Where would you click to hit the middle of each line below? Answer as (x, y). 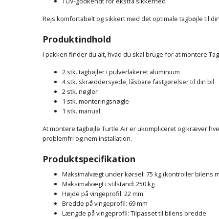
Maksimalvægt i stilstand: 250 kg (108, 184)
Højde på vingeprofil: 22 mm (103, 193)
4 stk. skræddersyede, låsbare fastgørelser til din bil (138, 81)
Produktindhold (77, 39)
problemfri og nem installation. (87, 138)
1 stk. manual (81, 111)
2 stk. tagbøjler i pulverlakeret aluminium (121, 72)
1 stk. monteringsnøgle (96, 101)
